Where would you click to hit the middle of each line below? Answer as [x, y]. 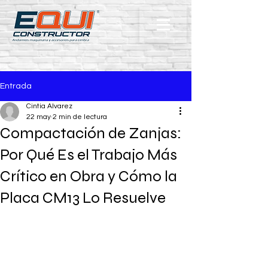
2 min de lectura [80, 117]
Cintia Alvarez [49, 106]
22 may [39, 117]
